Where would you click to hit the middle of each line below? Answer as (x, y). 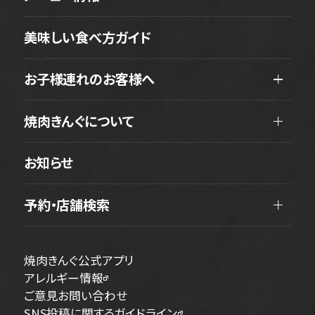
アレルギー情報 (63, 277)
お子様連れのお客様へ (89, 79)
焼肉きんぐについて (79, 121)
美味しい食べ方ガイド (88, 37)
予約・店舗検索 (66, 205)
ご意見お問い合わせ (75, 295)
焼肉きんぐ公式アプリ (79, 260)
